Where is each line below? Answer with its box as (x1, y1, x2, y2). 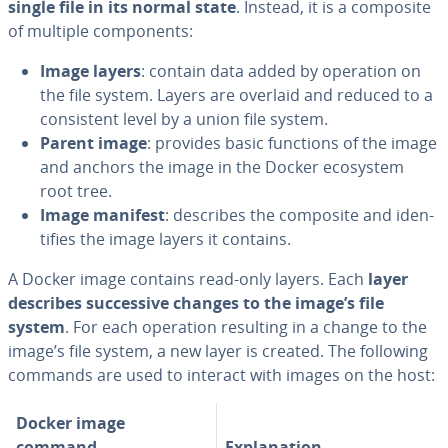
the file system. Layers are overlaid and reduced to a (40, 84, 433, 106)
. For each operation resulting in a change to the (65, 316, 427, 338)
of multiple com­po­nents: (8, 20, 193, 42)
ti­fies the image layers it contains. (40, 228, 291, 250)
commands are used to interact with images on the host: (8, 364, 435, 386)
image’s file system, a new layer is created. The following (8, 340, 428, 362)
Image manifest (40, 204, 165, 226)
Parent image (40, 132, 147, 154)
